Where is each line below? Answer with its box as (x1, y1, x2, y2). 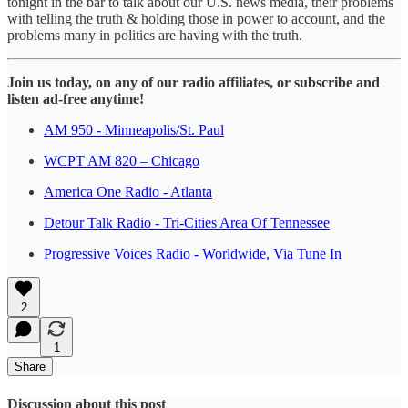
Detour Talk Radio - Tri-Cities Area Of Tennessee (44, 215, 330, 231)
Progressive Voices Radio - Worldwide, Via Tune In (44, 246, 342, 262)
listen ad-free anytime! (7, 91, 144, 107)
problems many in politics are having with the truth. (7, 27, 302, 44)
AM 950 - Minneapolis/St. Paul (44, 122, 224, 138)
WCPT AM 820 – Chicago (44, 153, 199, 169)
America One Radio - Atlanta (44, 184, 212, 200)
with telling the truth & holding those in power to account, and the (7, 11, 385, 27)
